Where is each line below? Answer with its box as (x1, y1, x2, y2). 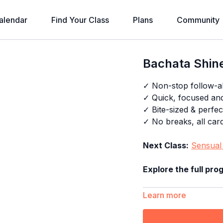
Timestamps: (143, 207, 197, 217)
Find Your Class (51, 15, 109, 25)
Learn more (143, 190, 187, 200)
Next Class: (143, 140, 189, 150)
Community (176, 15, 220, 25)
